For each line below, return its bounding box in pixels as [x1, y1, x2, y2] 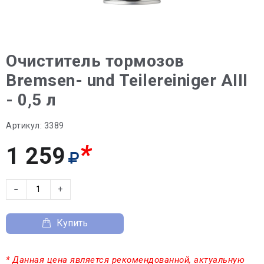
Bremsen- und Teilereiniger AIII [6, 70, 248, 90]
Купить [57, 217, 88, 229]
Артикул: [6, 120, 42, 130]
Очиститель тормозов [6, 51, 184, 71]
